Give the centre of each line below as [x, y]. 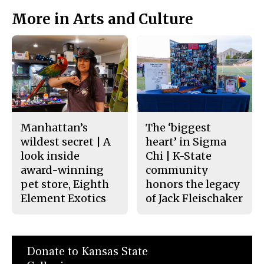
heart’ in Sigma [186, 142]
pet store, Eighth [65, 184]
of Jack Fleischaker [194, 199]
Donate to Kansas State [87, 252]
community [176, 170]
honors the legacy [192, 184]
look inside [50, 156]
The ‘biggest [178, 128]
